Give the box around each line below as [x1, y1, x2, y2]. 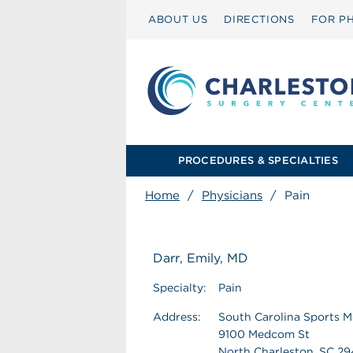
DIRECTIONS [224, 13, 295, 25]
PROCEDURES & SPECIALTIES [177, 154, 338, 166]
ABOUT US [148, 13, 208, 25]
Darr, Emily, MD [153, 251, 248, 266]
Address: [153, 310, 201, 323]
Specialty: [153, 281, 206, 294]
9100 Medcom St [218, 328, 310, 340]
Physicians [202, 188, 262, 203]
